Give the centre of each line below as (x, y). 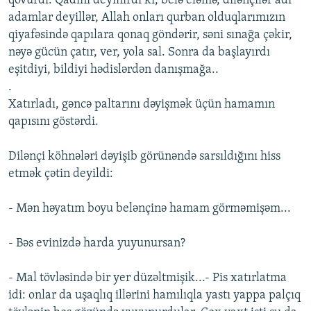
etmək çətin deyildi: (61, 174)
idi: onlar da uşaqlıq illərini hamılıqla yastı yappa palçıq (154, 296)
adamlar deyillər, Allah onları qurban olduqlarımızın (147, 18)
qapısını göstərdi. (53, 122)
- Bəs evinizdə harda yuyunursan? (97, 244)
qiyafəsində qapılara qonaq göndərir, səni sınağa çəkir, (150, 35)
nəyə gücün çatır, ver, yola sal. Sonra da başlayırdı (139, 53)
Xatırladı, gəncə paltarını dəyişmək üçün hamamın (142, 105)
